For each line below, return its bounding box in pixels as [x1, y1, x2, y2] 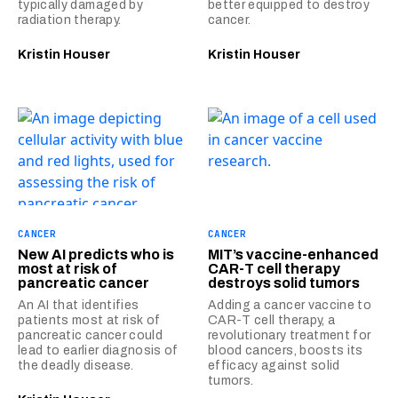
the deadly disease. [18, 358, 134, 372]
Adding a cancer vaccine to [208, 298, 372, 312]
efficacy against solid [208, 358, 340, 372]
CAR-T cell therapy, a [208, 313, 336, 327]
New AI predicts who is [18, 246, 174, 262]
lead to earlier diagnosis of [18, 343, 179, 357]
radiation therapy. [18, 13, 122, 28]
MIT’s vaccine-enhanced [208, 246, 378, 262]
